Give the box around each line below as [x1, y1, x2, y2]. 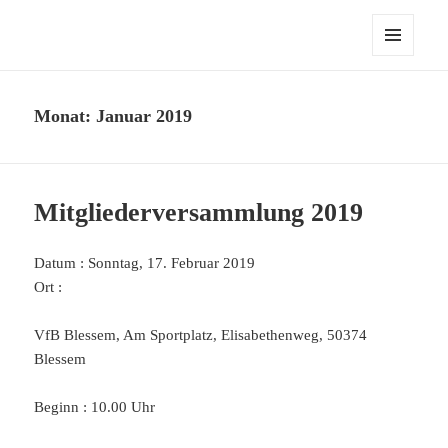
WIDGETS [372, 83, 428, 97]
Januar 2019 [96, 106, 193, 127]
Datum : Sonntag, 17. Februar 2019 [34, 255, 256, 272]
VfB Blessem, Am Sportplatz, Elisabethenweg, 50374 [34, 327, 368, 344]
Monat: [34, 106, 97, 127]
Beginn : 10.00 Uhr [34, 399, 156, 416]
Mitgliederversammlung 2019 [34, 198, 364, 228]
